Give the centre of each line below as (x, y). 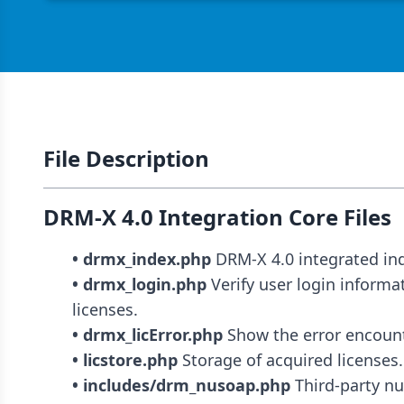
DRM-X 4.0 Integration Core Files (217, 217)
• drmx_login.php (139, 285)
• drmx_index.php (142, 259)
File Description (126, 159)
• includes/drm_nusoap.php (181, 386)
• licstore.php (125, 360)
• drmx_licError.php (147, 335)
